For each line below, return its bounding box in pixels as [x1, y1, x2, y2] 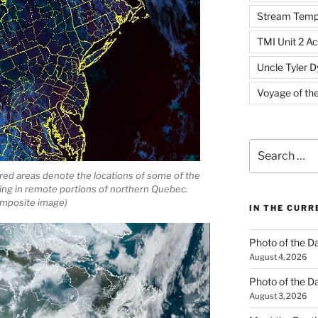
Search [248, 139, 283, 152]
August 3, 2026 [248, 291, 307, 302]
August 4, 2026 [248, 252, 307, 263]
